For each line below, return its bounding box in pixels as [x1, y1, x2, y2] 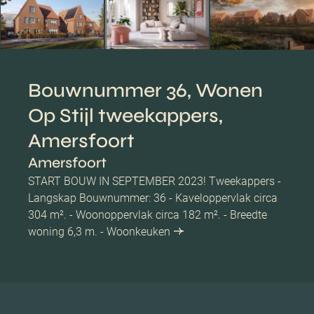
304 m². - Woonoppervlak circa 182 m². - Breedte [28, 207, 267, 221]
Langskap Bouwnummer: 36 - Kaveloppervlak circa [28, 191, 278, 205]
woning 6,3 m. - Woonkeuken [28, 224, 170, 238]
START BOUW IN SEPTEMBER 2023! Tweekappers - [28, 174, 281, 188]
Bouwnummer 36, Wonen [28, 78, 263, 102]
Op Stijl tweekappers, [28, 103, 223, 128]
